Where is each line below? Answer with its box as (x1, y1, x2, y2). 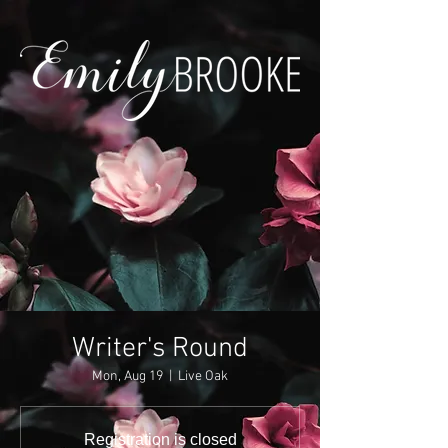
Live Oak (178, 368, 228, 385)
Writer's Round (72, 332, 248, 366)
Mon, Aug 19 (92, 368, 163, 385)
